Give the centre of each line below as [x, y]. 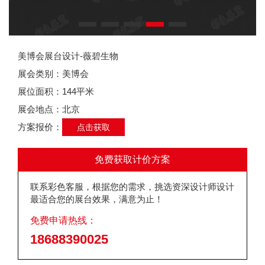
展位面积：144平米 [56, 92]
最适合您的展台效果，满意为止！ [97, 199]
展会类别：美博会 [53, 74]
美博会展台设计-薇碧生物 [68, 56]
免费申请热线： [63, 221]
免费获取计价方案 [132, 160]
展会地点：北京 [49, 109]
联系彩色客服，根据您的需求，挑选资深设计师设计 [132, 187]
